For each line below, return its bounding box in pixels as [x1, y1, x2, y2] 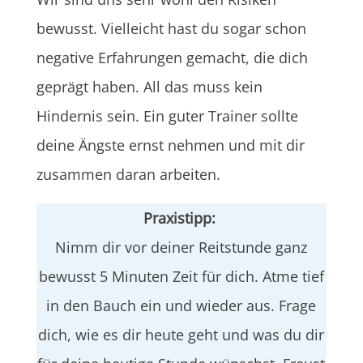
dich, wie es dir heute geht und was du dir [38, 324, 325, 344]
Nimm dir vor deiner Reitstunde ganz [55, 237, 308, 257]
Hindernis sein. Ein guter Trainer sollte [36, 105, 298, 126]
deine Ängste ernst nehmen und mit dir [36, 135, 305, 155]
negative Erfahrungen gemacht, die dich [36, 47, 308, 67]
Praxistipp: [143, 207, 220, 228]
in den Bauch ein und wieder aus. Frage [46, 295, 317, 315]
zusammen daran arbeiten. [36, 164, 220, 184]
